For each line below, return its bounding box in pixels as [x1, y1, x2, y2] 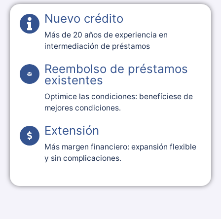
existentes [44, 73, 103, 87]
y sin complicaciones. [44, 153, 121, 163]
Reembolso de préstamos [44, 61, 188, 76]
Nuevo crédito [44, 11, 123, 26]
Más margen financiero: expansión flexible [44, 142, 196, 151]
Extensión [44, 123, 99, 138]
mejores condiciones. [44, 103, 121, 112]
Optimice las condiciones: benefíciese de [44, 91, 193, 101]
